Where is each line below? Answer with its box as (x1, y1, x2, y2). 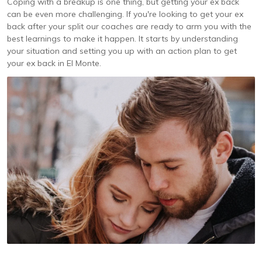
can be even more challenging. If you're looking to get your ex (7, 8, 243, 19)
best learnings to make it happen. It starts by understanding (7, 33, 238, 44)
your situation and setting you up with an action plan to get (7, 45, 237, 56)
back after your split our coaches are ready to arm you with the (7, 20, 251, 32)
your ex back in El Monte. (7, 57, 101, 68)
